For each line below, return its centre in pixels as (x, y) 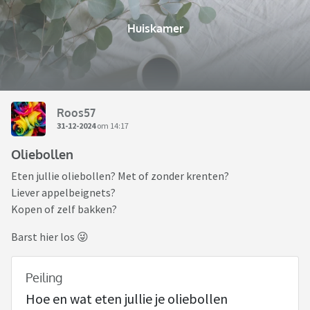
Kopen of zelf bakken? (64, 209)
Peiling (44, 278)
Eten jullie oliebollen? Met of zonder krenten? (120, 176)
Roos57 (76, 112)
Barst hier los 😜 (50, 237)
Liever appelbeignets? (63, 193)
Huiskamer (155, 29)
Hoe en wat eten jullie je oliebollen (127, 299)
